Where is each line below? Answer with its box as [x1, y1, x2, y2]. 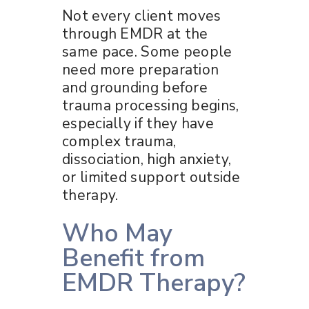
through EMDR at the [62, 23, 208, 43]
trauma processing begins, [62, 95, 239, 115]
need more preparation [62, 59, 219, 79]
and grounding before [62, 77, 208, 97]
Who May [62, 216, 172, 250]
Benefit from [62, 241, 205, 275]
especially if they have [62, 113, 214, 133]
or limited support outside [62, 167, 240, 187]
